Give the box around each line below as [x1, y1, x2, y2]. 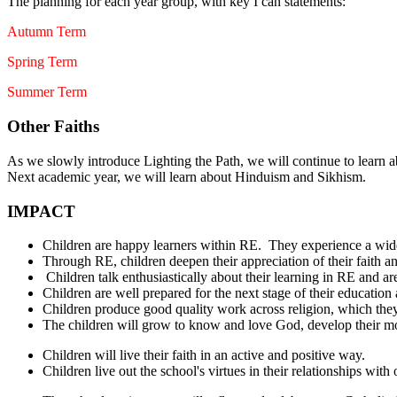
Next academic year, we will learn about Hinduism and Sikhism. [7, 168, 366, 184]
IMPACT [7, 201, 75, 221]
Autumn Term [7, 24, 86, 40]
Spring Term [7, 54, 77, 70]
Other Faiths [7, 117, 99, 136]
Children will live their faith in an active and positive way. [43, 347, 365, 363]
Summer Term [7, 84, 87, 100]
